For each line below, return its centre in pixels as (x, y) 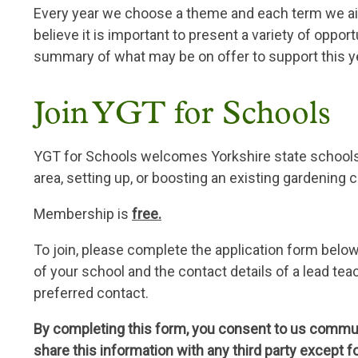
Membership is (83, 214)
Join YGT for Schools (182, 115)
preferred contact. (91, 293)
